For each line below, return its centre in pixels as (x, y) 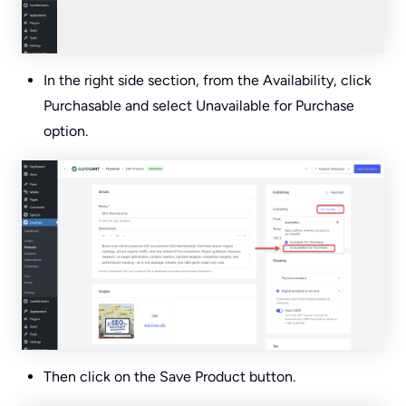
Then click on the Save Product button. (169, 377)
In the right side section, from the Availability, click (208, 81)
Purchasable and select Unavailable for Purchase (199, 106)
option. (66, 131)
